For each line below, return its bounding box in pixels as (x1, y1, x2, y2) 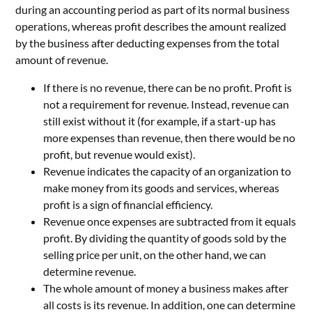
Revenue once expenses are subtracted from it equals (43, 214, 297, 228)
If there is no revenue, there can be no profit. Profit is (43, 80, 292, 94)
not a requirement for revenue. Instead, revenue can (43, 97, 290, 111)
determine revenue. (43, 264, 136, 278)
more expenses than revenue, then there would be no (43, 130, 296, 144)
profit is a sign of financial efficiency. (43, 197, 213, 211)
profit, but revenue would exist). (43, 147, 196, 161)
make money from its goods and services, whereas (43, 180, 280, 194)
